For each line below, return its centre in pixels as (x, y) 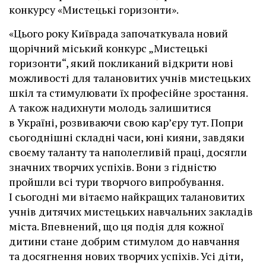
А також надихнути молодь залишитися (110, 108)
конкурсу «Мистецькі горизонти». (94, 10)
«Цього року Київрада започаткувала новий (118, 34)
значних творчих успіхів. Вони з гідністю (113, 167)
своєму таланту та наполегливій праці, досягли (128, 152)
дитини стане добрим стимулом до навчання (124, 241)
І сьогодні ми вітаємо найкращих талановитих (127, 197)
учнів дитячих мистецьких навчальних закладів (131, 212)
